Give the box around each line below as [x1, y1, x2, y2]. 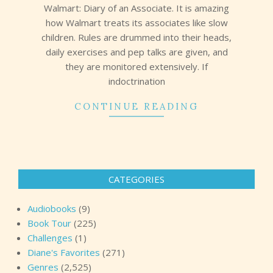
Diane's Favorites [27, 246, 100, 258]
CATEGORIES [108, 172, 165, 185]
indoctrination [108, 74, 165, 87]
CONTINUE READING [74, 100, 199, 112]
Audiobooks [27, 202, 76, 214]
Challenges [27, 231, 73, 244]
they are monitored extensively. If [65, 60, 208, 73]
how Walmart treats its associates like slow [45, 16, 228, 29]
